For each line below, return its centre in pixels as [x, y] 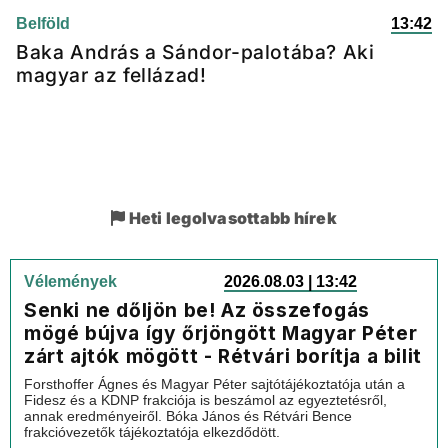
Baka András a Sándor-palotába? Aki [195, 52]
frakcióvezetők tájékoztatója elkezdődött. [152, 432]
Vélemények [70, 281]
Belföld [43, 23]
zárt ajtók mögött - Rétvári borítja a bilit [223, 356]
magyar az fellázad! [111, 75]
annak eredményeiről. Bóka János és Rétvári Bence [188, 416]
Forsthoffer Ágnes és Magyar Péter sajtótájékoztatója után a [214, 384]
